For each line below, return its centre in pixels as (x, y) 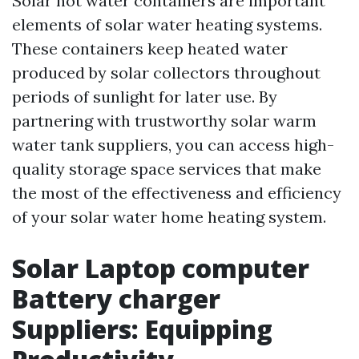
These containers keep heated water (150, 49)
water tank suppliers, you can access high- (173, 145)
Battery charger (116, 299)
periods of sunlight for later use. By (145, 97)
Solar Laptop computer (161, 268)
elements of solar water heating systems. (167, 25)
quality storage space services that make (167, 169)
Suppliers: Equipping (142, 329)
